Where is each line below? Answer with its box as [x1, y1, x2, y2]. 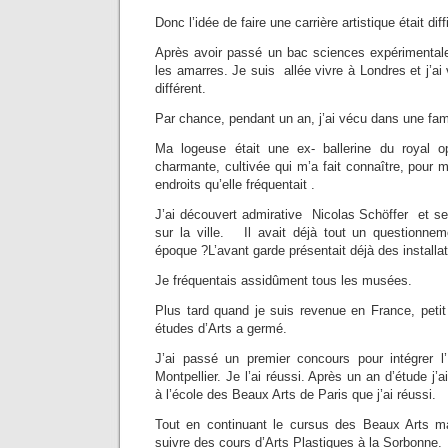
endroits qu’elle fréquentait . [155, 177, 315, 193]
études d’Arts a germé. [155, 321, 287, 337]
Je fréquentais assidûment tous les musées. [155, 273, 412, 289]
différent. [155, 81, 206, 97]
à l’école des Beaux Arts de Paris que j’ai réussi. [155, 387, 436, 403]
